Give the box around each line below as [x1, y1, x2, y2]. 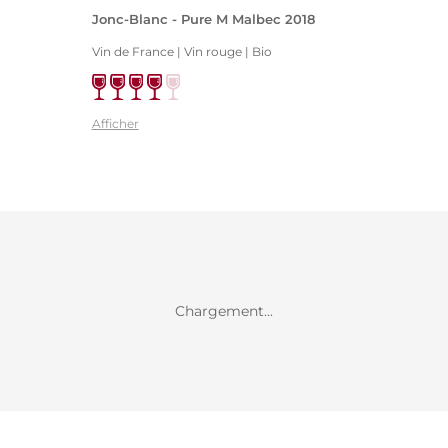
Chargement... [175, 302, 273, 320]
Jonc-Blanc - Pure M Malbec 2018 [91, 12, 315, 27]
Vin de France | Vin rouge [91, 44, 242, 59]
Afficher [91, 116, 139, 131]
